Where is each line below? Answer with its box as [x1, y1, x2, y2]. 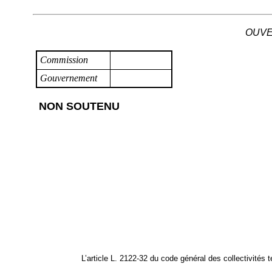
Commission [39, 55, 88, 66]
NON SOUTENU [38, 100, 120, 113]
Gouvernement [39, 73, 97, 84]
